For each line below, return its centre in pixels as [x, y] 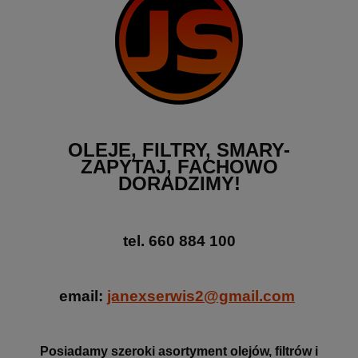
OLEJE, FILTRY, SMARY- [179, 150]
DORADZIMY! [179, 184]
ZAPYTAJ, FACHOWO [179, 167]
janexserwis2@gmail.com [201, 296]
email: [83, 296]
